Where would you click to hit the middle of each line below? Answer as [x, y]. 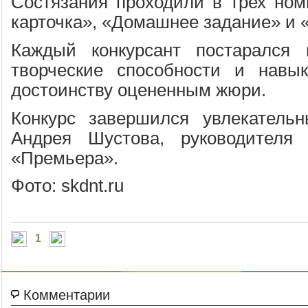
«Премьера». [65, 158]
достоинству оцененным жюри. [139, 90]
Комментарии [67, 295]
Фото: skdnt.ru [67, 186]
